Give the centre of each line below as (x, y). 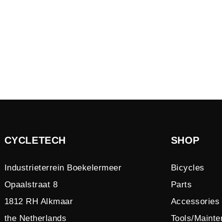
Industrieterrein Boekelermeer (63, 168)
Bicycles (188, 168)
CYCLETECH (35, 140)
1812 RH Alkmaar (39, 201)
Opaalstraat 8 (31, 185)
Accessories (195, 201)
